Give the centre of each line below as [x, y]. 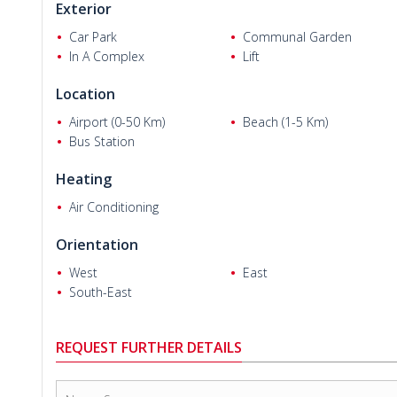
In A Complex [107, 56]
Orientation [97, 245]
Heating [84, 179]
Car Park [93, 37]
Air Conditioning [114, 207]
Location [86, 94]
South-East [101, 292]
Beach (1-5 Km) [285, 122]
